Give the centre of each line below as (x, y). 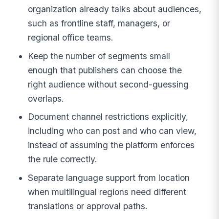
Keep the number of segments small (99, 56)
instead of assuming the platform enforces (111, 145)
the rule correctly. (63, 159)
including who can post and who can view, (112, 131)
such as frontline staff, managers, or (99, 23)
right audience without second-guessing (109, 84)
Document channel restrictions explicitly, (108, 117)
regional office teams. (71, 37)
